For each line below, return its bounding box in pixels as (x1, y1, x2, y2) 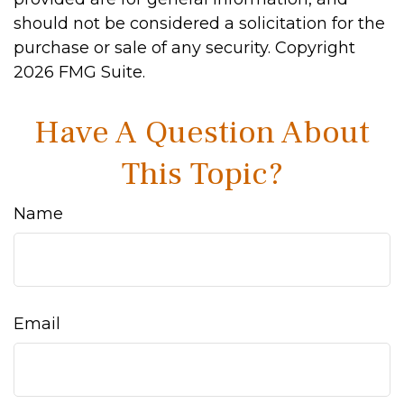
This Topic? (121, 153, 283, 195)
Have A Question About (34, 112, 370, 153)
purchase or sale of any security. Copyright (14, 38, 355, 58)
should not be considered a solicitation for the (14, 14, 385, 33)
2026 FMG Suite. (14, 62, 145, 82)
